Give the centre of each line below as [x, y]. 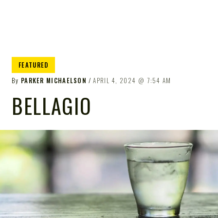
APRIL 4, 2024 [115, 80]
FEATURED [34, 65]
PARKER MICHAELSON [54, 80]
